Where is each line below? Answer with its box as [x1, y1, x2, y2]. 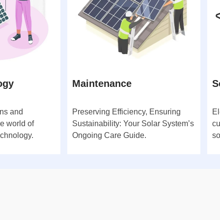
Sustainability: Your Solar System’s [72, 119, 194, 128]
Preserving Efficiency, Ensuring [72, 107, 181, 116]
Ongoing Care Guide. [72, 131, 146, 139]
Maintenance [72, 78, 132, 89]
